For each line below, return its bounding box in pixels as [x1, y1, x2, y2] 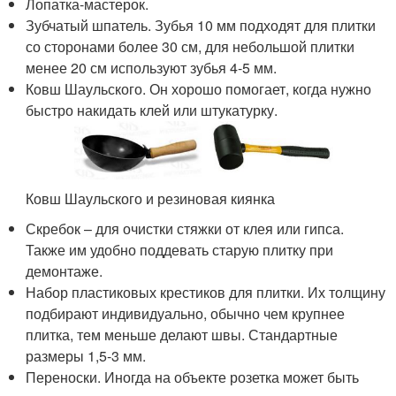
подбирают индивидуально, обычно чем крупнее [26, 302, 346, 324]
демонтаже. [26, 260, 103, 281]
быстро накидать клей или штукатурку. [26, 100, 278, 121]
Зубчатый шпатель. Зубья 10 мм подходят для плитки [26, 15, 377, 36]
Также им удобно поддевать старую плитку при [26, 239, 334, 260]
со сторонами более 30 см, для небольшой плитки [26, 36, 355, 57]
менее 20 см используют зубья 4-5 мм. [26, 57, 278, 79]
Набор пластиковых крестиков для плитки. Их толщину [26, 281, 386, 302]
